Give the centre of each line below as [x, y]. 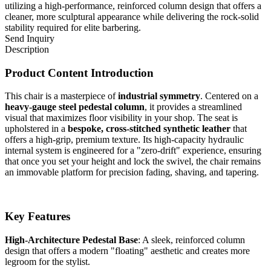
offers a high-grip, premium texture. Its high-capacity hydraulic [124, 140]
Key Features [38, 216]
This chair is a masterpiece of [61, 96]
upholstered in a [36, 129]
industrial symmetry [159, 96]
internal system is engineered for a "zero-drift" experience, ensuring [133, 151]
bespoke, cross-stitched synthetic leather [149, 129]
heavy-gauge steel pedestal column [75, 107]
